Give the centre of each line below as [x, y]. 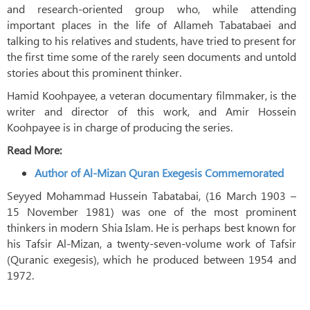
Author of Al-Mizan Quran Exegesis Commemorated [159, 172]
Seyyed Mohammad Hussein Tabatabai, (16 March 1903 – [152, 195]
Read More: [34, 149]
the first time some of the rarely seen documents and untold [152, 56]
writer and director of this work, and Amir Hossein [152, 111]
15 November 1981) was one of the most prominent [152, 211]
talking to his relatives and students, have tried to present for [152, 40]
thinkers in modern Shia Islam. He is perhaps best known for [152, 227]
